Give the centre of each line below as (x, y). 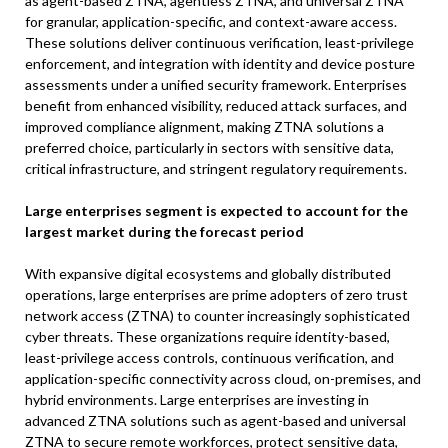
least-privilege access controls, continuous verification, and (209, 358)
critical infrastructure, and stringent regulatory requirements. (216, 169)
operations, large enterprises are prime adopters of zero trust (216, 295)
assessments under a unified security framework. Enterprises (216, 85)
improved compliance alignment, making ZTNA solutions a (204, 127)
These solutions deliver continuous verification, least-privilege (219, 43)
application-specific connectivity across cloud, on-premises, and (223, 379)
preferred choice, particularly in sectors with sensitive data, (209, 148)
